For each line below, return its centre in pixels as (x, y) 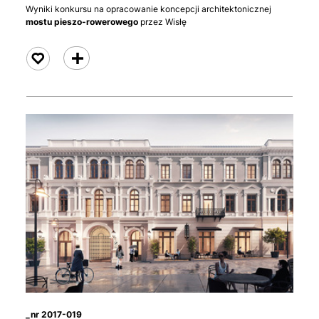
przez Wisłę (162, 22)
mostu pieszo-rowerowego (82, 22)
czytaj (82, 58)
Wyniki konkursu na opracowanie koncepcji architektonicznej (148, 9)
